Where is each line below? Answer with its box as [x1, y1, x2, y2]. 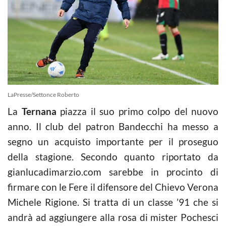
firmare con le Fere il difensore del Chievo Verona [8, 181, 218, 193]
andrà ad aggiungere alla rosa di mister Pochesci [8, 211, 218, 223]
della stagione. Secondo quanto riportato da [8, 150, 218, 162]
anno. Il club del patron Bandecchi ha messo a [8, 120, 218, 132]
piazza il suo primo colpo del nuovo [56, 105, 218, 117]
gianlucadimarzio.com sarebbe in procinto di [8, 165, 218, 178]
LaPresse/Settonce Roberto [8, 90, 79, 98]
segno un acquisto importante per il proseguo [8, 135, 218, 147]
